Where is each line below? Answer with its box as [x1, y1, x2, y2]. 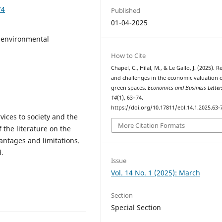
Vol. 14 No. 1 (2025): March [111, 167, 201, 177]
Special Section [111, 202, 162, 212]
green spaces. [111, 84, 148, 92]
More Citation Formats [118, 120, 185, 130]
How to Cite [111, 51, 146, 60]
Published [111, 5, 141, 15]
